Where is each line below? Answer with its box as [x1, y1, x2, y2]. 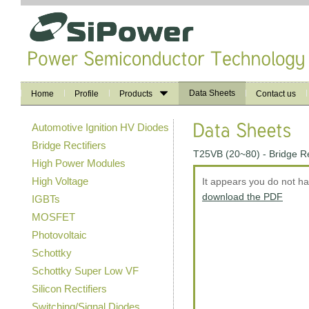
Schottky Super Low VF [32, 265, 139, 277]
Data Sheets [189, 88, 235, 98]
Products [119, 89, 152, 99]
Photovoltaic [32, 229, 87, 241]
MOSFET [32, 211, 75, 223]
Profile [74, 89, 99, 99]
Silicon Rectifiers [32, 283, 107, 295]
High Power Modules [32, 157, 126, 169]
